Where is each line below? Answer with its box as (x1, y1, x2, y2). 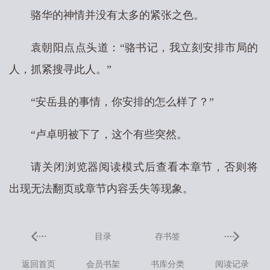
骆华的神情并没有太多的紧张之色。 (31, 9, 204, 21)
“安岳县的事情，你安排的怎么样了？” (31, 96, 214, 108)
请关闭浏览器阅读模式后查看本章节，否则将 (31, 161, 258, 173)
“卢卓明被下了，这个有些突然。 (31, 128, 187, 140)
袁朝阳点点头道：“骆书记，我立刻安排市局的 (31, 42, 258, 54)
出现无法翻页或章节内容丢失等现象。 (9, 183, 193, 195)
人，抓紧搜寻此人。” (9, 63, 111, 75)
